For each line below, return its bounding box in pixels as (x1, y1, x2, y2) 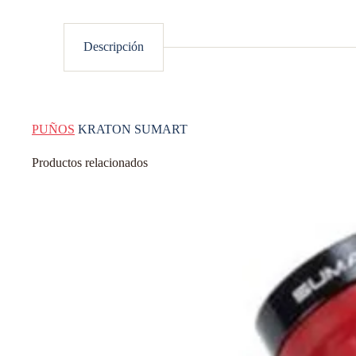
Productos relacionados (32, 156, 148, 170)
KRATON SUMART (75, 122, 188, 137)
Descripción (83, 40, 144, 54)
